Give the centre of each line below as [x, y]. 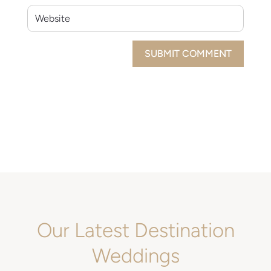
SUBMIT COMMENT [188, 54]
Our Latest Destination [135, 230]
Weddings [135, 255]
